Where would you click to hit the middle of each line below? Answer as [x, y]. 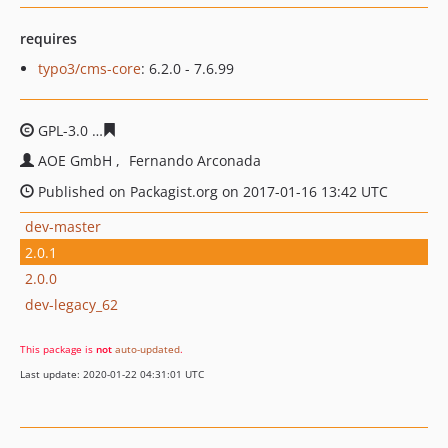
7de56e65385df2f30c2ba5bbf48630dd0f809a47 [275, 130]
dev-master [63, 226]
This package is [58, 349]
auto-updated [147, 349]
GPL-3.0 [63, 130]
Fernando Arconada [195, 160]
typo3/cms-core [89, 68]
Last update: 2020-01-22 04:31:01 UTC [112, 374]
